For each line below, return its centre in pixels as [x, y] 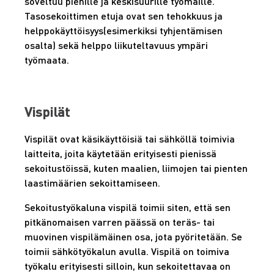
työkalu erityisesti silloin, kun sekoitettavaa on [128, 266]
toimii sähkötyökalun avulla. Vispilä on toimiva [127, 251]
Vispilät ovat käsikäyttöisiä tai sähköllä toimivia [130, 139]
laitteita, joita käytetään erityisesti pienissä [120, 154]
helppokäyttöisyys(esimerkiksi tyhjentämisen [124, 31]
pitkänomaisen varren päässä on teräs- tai [120, 222]
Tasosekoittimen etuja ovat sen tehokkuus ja [124, 16]
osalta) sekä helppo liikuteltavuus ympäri [116, 45]
